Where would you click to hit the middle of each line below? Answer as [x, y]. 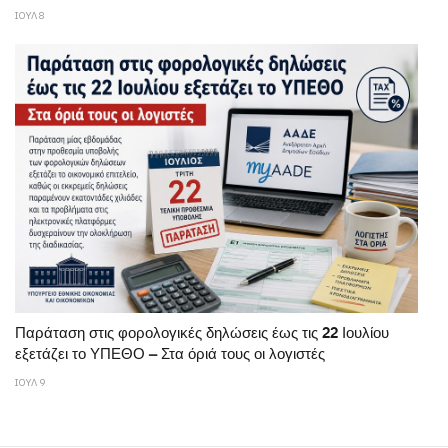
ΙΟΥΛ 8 [30, 16]
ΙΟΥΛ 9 [30, 383]
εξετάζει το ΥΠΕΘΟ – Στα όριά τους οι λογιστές [170, 355]
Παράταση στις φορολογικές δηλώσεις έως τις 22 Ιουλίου [202, 334]
